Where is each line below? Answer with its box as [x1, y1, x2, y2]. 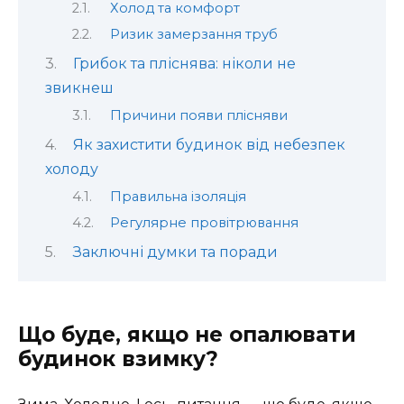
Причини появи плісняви [109, 106, 288, 124]
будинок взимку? [18, 345, 218, 372]
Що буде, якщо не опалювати [18, 321, 356, 347]
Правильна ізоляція [109, 188, 246, 205]
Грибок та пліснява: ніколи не [72, 55, 296, 73]
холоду [45, 161, 98, 179]
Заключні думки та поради [72, 243, 278, 262]
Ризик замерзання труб [109, 26, 278, 43]
